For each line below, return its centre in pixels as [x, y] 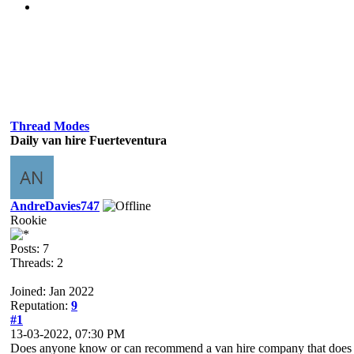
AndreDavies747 [55, 205]
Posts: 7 [30, 248]
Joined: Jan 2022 [52, 291]
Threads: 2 [37, 262]
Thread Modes [50, 126]
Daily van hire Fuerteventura [88, 140]
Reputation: [41, 305]
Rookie [28, 220]
